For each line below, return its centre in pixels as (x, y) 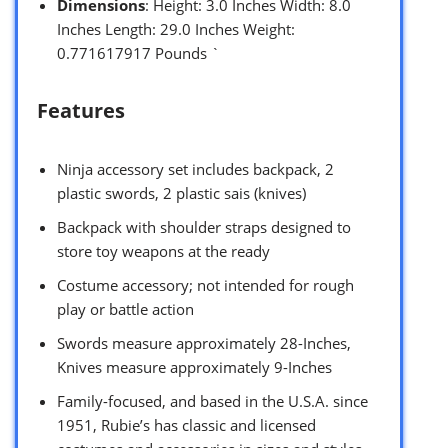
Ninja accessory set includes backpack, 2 (195, 168)
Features (81, 110)
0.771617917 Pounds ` (138, 52)
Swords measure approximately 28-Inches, (204, 342)
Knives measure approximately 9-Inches (194, 366)
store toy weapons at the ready (163, 250)
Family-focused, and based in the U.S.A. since (212, 400)
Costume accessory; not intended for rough (205, 284)
